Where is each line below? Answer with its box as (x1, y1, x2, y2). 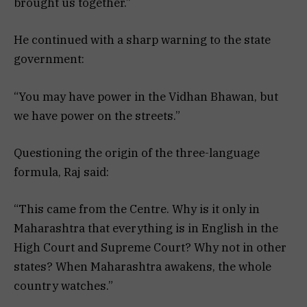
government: (14, 51, 84, 67)
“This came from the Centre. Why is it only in (14, 201, 260, 217)
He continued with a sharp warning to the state (14, 32, 271, 48)
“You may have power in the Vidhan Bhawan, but (14, 88, 278, 104)
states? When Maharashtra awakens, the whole (14, 258, 271, 274)
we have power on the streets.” (14, 108, 180, 123)
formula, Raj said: (14, 164, 109, 180)
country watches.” (14, 278, 113, 293)
